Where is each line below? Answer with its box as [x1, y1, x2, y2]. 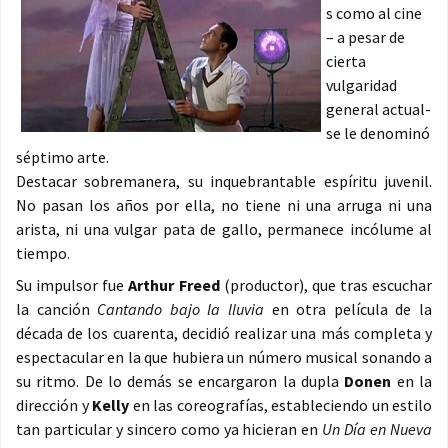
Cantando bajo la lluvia [97, 299, 265, 320]
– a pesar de [326, 27, 405, 48]
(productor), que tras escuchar [219, 275, 432, 296]
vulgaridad [326, 75, 397, 96]
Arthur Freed [128, 275, 220, 296]
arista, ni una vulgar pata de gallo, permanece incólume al [16, 219, 432, 240]
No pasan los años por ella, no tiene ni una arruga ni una [16, 195, 432, 216]
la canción [16, 299, 98, 320]
